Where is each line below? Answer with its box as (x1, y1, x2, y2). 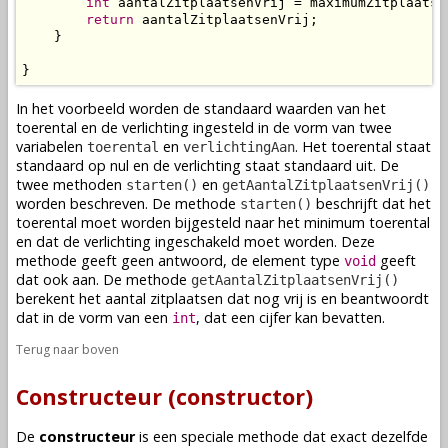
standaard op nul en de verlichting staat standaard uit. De (16, 156, 399, 176)
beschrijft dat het (312, 194, 431, 214)
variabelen (16, 137, 83, 157)
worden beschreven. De (16, 194, 175, 214)
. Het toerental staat (295, 137, 431, 157)
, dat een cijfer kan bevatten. (196, 308, 385, 328)
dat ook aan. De (16, 270, 126, 290)
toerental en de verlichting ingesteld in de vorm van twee (16, 118, 392, 138)
